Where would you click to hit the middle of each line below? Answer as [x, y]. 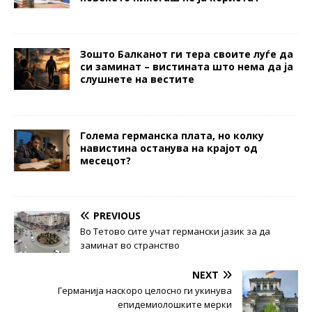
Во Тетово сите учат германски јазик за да [175, 231]
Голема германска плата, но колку [172, 135]
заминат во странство [130, 245]
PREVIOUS [117, 215]
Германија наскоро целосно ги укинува [145, 290]
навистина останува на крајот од [169, 148]
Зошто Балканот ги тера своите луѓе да [187, 54]
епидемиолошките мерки [175, 304]
